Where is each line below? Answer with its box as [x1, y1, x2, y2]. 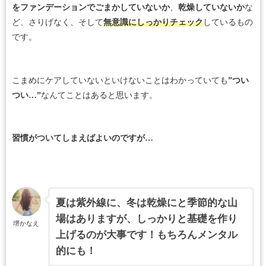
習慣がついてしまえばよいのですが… [12, 134, 153, 143]
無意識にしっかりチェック [103, 18, 203, 27]
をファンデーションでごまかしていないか [12, 3, 170, 12]
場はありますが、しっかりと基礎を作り [56, 213, 238, 225]
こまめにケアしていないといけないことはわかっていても [12, 75, 228, 85]
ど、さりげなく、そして [12, 18, 103, 27]
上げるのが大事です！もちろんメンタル [56, 229, 238, 241]
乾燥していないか [178, 3, 245, 12]
